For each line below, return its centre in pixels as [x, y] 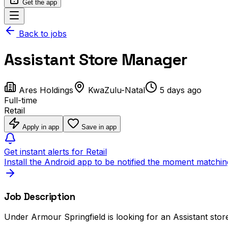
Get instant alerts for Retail [55, 151]
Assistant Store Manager [96, 60]
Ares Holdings [46, 90]
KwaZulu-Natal [117, 90]
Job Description [40, 196]
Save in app [98, 127]
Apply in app [41, 127]
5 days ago [181, 90]
